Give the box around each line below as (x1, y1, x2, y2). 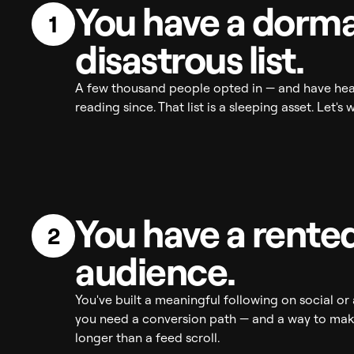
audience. (75, 247, 235, 295)
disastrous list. (75, 36, 303, 83)
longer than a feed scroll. (75, 330, 220, 345)
